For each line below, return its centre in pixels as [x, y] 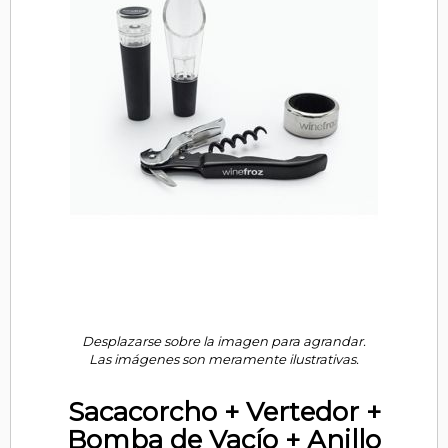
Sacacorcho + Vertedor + [224, 412]
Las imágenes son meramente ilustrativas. [224, 359]
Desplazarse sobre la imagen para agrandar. [224, 341]
